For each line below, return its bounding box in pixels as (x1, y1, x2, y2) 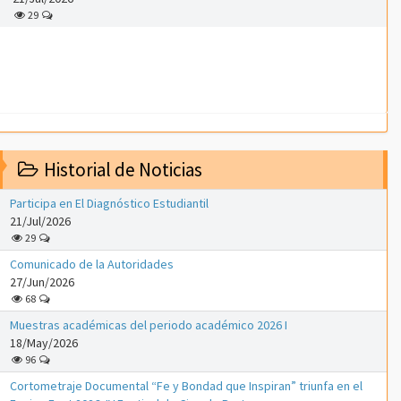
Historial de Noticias (40, 158, 202, 183)
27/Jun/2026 (10, 274, 74, 291)
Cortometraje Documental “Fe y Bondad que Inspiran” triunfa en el (10, 378, 363, 395)
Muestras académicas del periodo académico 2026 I (10, 317, 287, 334)
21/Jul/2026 (10, 213, 71, 230)
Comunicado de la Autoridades (10, 256, 174, 273)
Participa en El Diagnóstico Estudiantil (10, 195, 209, 212)
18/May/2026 (10, 335, 78, 352)
